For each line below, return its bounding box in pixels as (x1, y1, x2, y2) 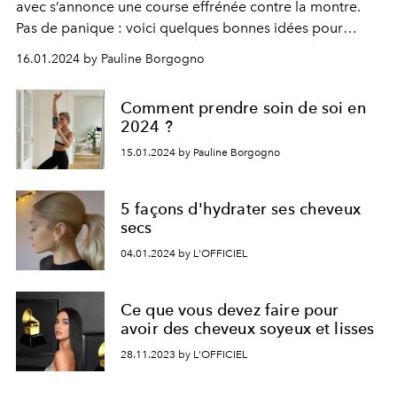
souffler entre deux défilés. (16, 41, 187, 58)
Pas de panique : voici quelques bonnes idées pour (16, 19, 343, 36)
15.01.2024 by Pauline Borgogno (121, 145, 280, 159)
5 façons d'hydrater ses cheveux (121, 199, 361, 219)
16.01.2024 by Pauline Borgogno (16, 51, 205, 66)
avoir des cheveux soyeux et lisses (121, 319, 375, 339)
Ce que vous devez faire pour (121, 300, 339, 320)
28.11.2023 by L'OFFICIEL (121, 347, 247, 361)
